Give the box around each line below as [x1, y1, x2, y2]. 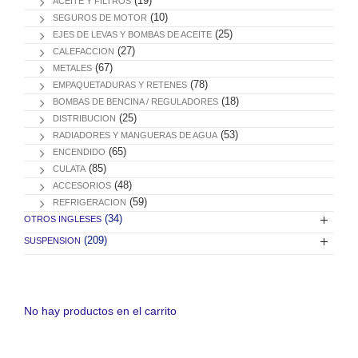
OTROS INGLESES [24, 213, 101, 224]
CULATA [53, 163, 86, 173]
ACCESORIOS [53, 180, 111, 190]
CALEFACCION [53, 46, 114, 56]
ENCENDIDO [53, 146, 105, 157]
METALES [53, 62, 92, 73]
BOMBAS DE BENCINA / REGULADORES [53, 96, 218, 106]
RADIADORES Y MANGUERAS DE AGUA [53, 129, 217, 140]
